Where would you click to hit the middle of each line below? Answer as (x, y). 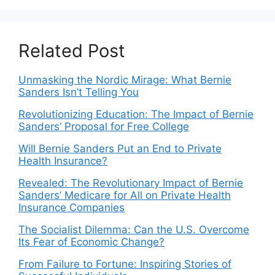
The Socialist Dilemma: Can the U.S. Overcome (134, 229)
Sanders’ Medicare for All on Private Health (125, 195)
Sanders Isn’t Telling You (79, 92)
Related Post (72, 50)
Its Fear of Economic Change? (91, 242)
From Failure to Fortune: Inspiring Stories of (125, 264)
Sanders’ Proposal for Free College (104, 126)
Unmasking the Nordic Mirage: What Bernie (125, 79)
